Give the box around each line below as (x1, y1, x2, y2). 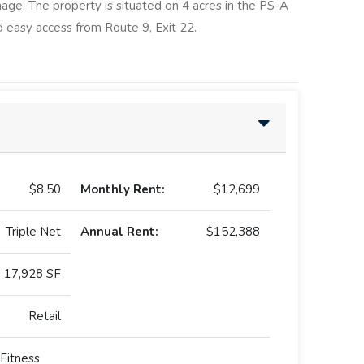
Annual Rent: (80, 223, 158, 240)
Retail (28, 308, 61, 325)
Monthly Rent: (80, 181, 165, 198)
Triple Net (6, 223, 61, 240)
